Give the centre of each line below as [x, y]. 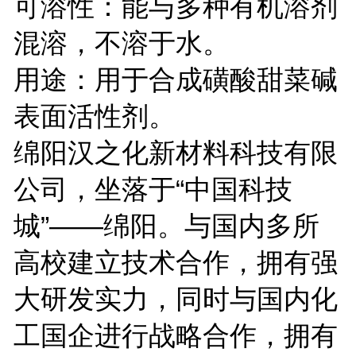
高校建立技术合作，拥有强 [175, 262]
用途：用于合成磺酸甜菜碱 [175, 79]
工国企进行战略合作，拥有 [175, 335]
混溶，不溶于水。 [121, 43]
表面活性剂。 [94, 116]
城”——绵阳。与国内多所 [166, 225]
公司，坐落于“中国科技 [153, 189]
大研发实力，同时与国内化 [175, 298]
